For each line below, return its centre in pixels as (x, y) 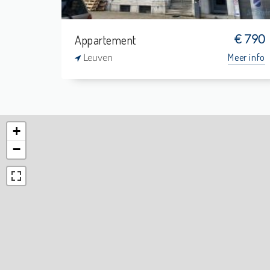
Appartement (105, 40)
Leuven (97, 58)
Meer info (246, 57)
